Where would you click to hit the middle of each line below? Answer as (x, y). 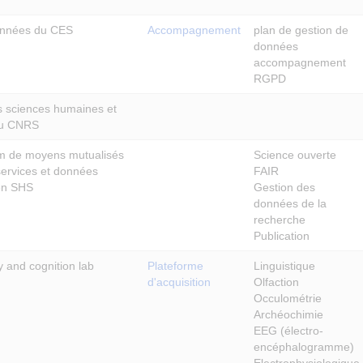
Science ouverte (295, 154)
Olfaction (276, 282)
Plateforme (175, 265)
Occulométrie (288, 298)
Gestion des (284, 187)
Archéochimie (288, 314)
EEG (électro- (288, 330)
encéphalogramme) (304, 346)
